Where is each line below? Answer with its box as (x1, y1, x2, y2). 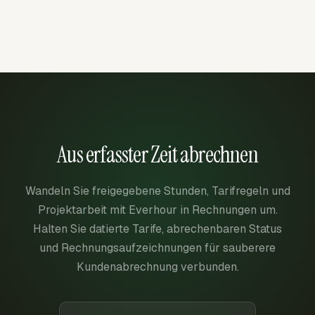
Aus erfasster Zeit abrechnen (57, 140, 258, 169)
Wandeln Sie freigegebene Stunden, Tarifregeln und (25, 184, 290, 198)
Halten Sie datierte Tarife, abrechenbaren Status (33, 221, 282, 236)
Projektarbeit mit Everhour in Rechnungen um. (37, 202, 278, 217)
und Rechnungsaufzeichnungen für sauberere (39, 240, 276, 255)
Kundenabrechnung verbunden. (76, 259, 239, 274)
